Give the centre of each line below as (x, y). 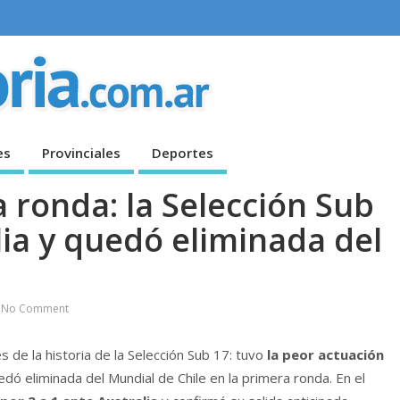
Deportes (183, 152)
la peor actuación (325, 354)
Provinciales (81, 152)
